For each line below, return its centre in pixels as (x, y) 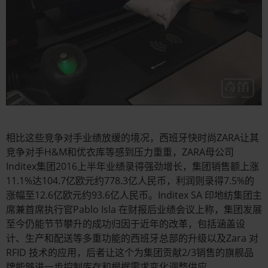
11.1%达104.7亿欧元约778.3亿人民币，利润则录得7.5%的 (130, 180)
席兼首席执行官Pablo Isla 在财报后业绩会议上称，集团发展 (134, 209)
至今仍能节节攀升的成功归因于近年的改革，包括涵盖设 (126, 223)
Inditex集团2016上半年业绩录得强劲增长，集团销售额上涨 (133, 166)
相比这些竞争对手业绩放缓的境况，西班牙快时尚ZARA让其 (133, 137)
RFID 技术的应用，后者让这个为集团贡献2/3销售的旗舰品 (130, 252)
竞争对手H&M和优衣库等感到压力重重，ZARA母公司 (120, 152)
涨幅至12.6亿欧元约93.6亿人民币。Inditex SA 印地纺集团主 (134, 195)
